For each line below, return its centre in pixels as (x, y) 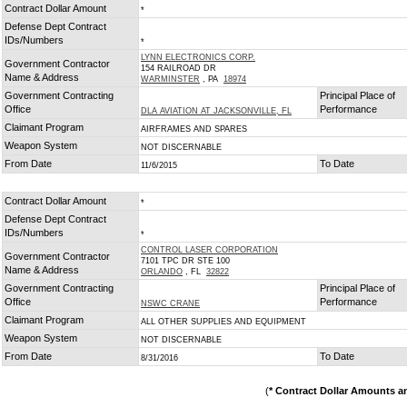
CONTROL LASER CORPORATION (209, 250)
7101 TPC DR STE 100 (185, 261)
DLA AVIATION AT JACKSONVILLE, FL (216, 111)
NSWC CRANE (170, 303)
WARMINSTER (170, 79)
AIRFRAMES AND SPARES (194, 129)
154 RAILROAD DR (179, 68)
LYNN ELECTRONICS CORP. (198, 57)
